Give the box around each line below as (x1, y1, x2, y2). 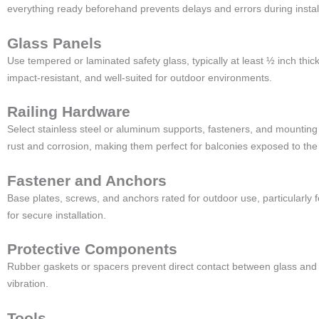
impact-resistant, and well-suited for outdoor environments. (7, 71, 272, 83)
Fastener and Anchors (7, 172, 167, 189)
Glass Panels (7, 34, 102, 51)
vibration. (7, 278, 51, 289)
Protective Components (7, 241, 177, 257)
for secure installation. (7, 209, 106, 221)
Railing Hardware (7, 103, 130, 120)
